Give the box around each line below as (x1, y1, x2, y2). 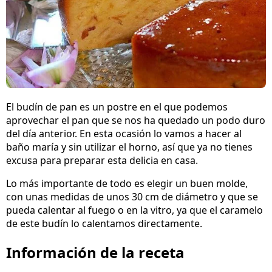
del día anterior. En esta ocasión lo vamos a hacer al (6, 127, 242, 141)
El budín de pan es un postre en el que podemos (6, 100, 228, 114)
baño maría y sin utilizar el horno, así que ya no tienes (6, 140, 253, 154)
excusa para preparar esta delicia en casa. (6, 154, 198, 168)
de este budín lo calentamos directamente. (6, 217, 202, 231)
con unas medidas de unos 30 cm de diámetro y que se (6, 190, 258, 204)
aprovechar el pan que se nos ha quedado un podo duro (6, 114, 265, 127)
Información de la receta (6, 242, 185, 263)
